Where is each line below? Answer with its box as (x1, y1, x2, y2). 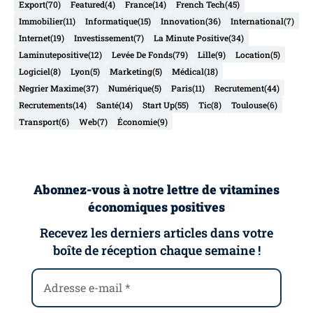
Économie (117, 116, 157, 128)
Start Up (143, 99, 175, 111)
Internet (19, 32, 50, 44)
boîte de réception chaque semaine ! (52, 242, 261, 259)
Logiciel (19, 66, 50, 78)
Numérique (108, 82, 152, 94)
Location (235, 49, 270, 61)
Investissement (74, 32, 133, 44)
